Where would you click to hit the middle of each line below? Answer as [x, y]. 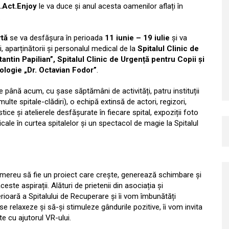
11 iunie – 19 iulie [136, 38]
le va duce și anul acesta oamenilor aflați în [110, 6]
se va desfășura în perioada [55, 38]
